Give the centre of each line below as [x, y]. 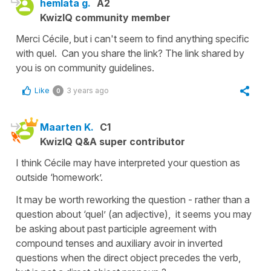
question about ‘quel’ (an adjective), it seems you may [134, 214]
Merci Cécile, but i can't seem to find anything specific [132, 39]
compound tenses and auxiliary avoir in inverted [119, 243]
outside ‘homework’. [60, 178]
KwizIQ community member [105, 18]
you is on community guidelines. [85, 68]
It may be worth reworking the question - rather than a [133, 200]
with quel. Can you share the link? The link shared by [130, 54]
